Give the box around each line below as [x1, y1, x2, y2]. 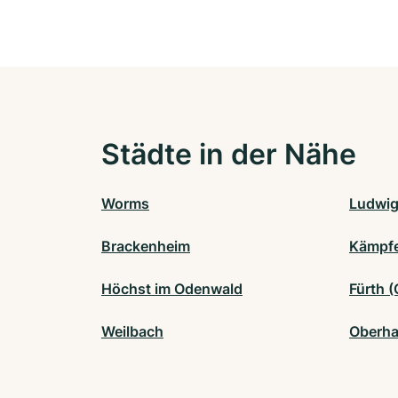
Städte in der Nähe [101, 137, 356, 172]
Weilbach [101, 322, 163, 341]
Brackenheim [101, 237, 190, 256]
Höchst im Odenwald [101, 280, 243, 298]
